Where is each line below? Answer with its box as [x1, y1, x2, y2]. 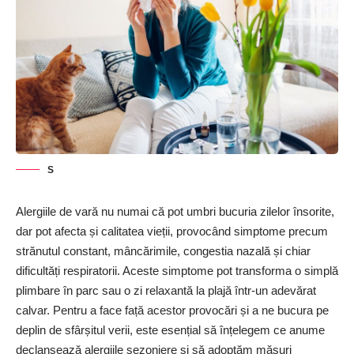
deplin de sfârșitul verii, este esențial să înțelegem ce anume [16, 323, 325, 337]
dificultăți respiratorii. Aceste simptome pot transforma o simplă [16, 264, 338, 278]
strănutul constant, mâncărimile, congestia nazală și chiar [16, 244, 311, 258]
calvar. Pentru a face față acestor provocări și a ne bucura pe [16, 303, 329, 318]
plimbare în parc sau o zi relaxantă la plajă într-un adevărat [16, 284, 316, 298]
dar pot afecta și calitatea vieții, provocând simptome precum [16, 224, 328, 239]
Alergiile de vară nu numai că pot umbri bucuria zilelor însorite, [16, 205, 334, 219]
